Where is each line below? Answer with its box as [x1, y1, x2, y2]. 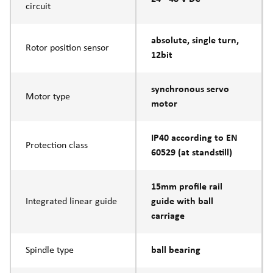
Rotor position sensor [25, 43, 109, 53]
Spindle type [25, 245, 74, 255]
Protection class [25, 140, 88, 151]
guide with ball [151, 196, 213, 207]
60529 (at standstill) [151, 147, 232, 158]
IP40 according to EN [151, 133, 238, 143]
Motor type [25, 91, 70, 102]
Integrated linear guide [25, 196, 117, 207]
